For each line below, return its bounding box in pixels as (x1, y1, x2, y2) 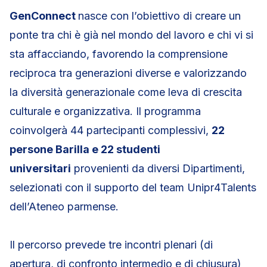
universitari (10, 162, 71, 175)
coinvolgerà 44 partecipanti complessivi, (10, 124, 212, 136)
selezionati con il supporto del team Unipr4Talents (10, 181, 256, 194)
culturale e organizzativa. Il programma (10, 105, 201, 117)
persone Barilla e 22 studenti (10, 143, 160, 156)
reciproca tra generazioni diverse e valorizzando (10, 67, 247, 79)
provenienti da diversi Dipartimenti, (71, 162, 245, 175)
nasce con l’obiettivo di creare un (78, 10, 241, 22)
